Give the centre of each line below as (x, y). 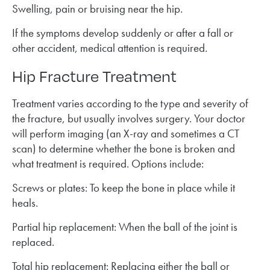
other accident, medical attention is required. (110, 48)
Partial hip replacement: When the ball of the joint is (125, 227)
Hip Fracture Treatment (94, 75)
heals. (25, 202)
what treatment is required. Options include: (108, 163)
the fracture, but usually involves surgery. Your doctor (129, 118)
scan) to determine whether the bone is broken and (124, 148)
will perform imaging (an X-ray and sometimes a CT (126, 133)
